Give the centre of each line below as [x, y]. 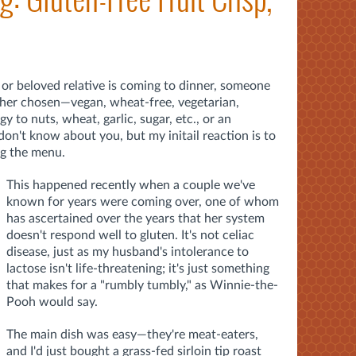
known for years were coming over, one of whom [143, 201]
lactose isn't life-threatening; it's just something [138, 268]
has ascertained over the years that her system [135, 218]
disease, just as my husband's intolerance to [128, 252]
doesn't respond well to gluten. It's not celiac [130, 235]
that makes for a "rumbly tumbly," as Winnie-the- [142, 285]
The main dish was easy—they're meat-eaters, [132, 334]
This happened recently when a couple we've [131, 185]
